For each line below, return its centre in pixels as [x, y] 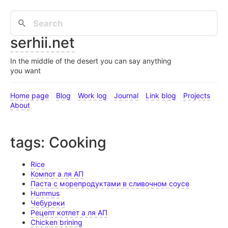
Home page [30, 96]
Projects [197, 96]
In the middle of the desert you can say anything [91, 61]
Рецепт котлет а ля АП [69, 213]
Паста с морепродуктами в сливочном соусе [110, 184]
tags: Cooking [58, 142]
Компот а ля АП [57, 174]
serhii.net [42, 43]
